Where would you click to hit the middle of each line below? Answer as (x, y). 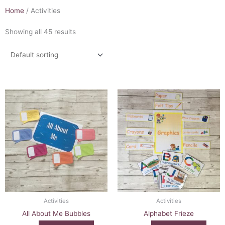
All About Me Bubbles (56, 213)
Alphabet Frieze (169, 213)
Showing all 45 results (40, 32)
